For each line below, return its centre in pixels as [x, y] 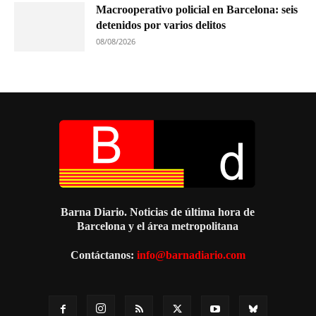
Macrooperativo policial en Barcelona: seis [197, 10]
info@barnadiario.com [191, 255]
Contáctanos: [103, 255]
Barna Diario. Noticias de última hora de [158, 212]
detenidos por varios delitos [161, 25]
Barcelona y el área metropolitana [158, 226]
